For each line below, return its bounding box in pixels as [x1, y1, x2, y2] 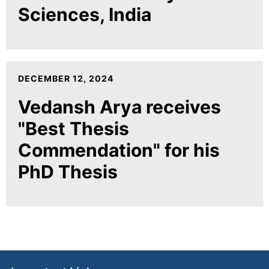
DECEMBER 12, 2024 [18, 73, 113, 83]
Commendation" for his [18, 139, 220, 161]
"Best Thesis [18, 117, 129, 139]
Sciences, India [18, 3, 151, 25]
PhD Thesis [18, 160, 118, 183]
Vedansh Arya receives [18, 95, 221, 118]
